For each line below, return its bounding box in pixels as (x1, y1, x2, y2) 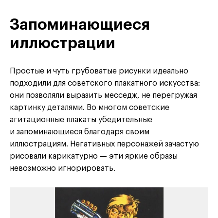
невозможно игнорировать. (10, 164, 115, 173)
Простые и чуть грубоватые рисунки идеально (10, 67, 188, 75)
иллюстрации (10, 36, 115, 52)
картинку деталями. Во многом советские (10, 104, 169, 112)
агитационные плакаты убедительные (10, 116, 152, 124)
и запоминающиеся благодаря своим (10, 128, 149, 136)
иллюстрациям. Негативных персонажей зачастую (10, 140, 199, 148)
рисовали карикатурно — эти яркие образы (10, 152, 178, 161)
